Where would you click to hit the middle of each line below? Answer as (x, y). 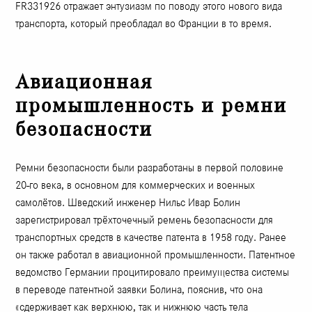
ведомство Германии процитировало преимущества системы (153, 272)
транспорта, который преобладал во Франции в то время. (144, 24)
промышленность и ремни (151, 106)
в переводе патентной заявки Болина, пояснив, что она (139, 290)
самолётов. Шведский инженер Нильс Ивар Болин (128, 203)
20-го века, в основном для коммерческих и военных (135, 185)
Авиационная (84, 82)
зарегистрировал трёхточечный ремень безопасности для (145, 220)
